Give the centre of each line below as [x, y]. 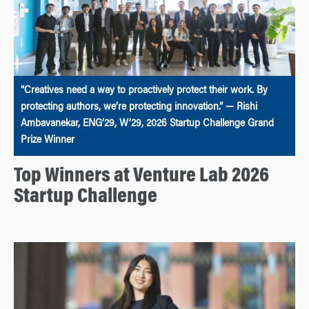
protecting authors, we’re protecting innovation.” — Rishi [139, 108]
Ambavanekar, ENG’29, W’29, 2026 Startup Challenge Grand [147, 124]
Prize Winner [48, 141]
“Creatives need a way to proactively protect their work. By [144, 91]
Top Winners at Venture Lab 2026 [141, 177]
